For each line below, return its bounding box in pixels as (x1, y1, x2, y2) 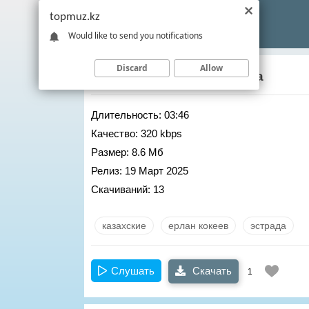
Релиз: (91, 165, 122, 177)
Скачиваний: (91, 183, 150, 195)
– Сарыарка (182, 69, 263, 83)
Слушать (111, 265, 154, 277)
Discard (117, 61, 148, 74)
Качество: (91, 128, 138, 139)
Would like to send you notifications (68, 29, 203, 41)
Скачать (190, 265, 232, 277)
